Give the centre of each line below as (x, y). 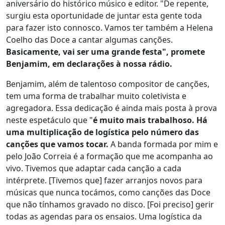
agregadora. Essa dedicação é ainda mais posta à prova (111, 108)
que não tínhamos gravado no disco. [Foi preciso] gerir (110, 204)
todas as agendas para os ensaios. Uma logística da (104, 216)
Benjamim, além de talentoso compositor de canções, (108, 84)
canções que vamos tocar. (57, 144)
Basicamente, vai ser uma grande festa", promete (105, 52)
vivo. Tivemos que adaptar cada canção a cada (94, 168)
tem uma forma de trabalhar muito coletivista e (96, 96)
